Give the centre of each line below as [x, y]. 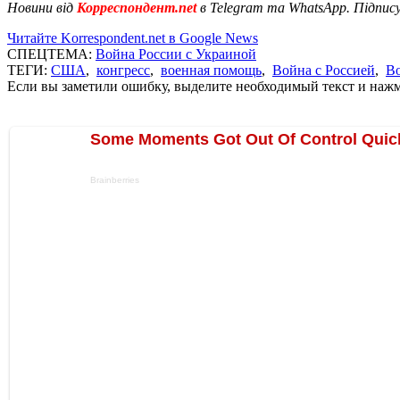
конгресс [123, 70]
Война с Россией [324, 70]
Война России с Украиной [176, 54]
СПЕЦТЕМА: [51, 54]
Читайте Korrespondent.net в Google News [133, 37]
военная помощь [211, 70]
